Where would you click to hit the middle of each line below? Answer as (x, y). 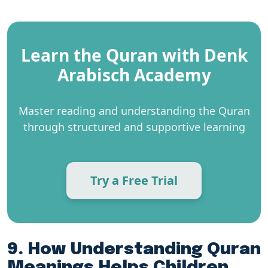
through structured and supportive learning (134, 127)
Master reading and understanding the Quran (134, 110)
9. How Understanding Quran (134, 249)
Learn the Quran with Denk (134, 55)
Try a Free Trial (134, 180)
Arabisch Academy (134, 74)
